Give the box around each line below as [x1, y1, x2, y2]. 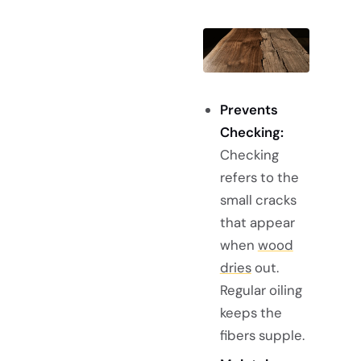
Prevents [219, 100, 278, 118]
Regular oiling [219, 280, 302, 299]
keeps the [219, 303, 282, 322]
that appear [219, 213, 295, 231]
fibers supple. [219, 326, 305, 344]
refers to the [219, 168, 299, 186]
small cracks [219, 190, 297, 209]
